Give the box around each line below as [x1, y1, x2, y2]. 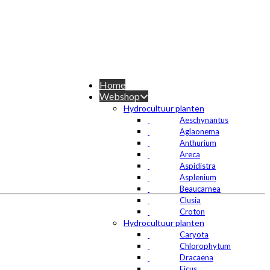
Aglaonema [180, 127, 219, 136]
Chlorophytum [180, 241, 231, 251]
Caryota [180, 230, 209, 239]
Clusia [180, 195, 201, 205]
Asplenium [180, 172, 216, 182]
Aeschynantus [180, 115, 228, 125]
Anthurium [180, 138, 216, 148]
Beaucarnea [180, 184, 221, 193]
